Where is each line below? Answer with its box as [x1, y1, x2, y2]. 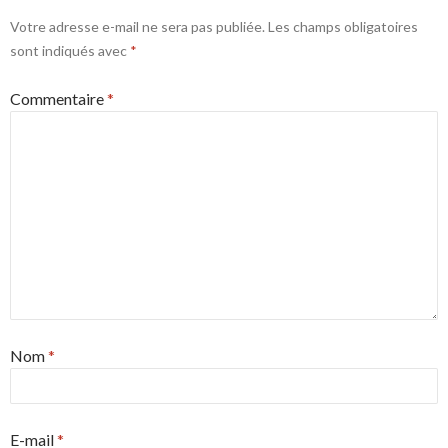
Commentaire [10, 89, 107, 109]
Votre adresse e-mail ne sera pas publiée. [10, 18, 265, 36]
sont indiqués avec [10, 42, 130, 60]
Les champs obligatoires [268, 18, 418, 36]
